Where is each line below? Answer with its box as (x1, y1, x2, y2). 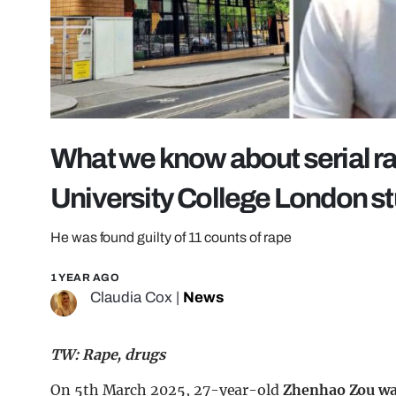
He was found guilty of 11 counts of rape (50, 230, 292, 246)
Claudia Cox (90, 289, 172, 307)
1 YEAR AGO (50, 271, 119, 285)
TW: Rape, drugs (50, 346, 166, 364)
